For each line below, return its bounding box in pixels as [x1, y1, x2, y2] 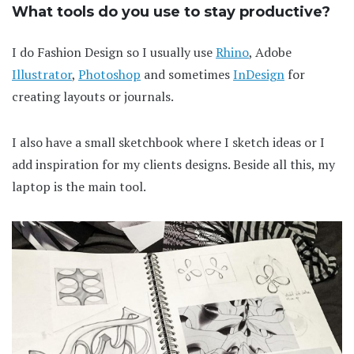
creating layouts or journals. [12, 88, 174, 106]
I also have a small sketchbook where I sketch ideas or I [12, 134, 325, 152]
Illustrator [12, 66, 72, 84]
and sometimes [141, 66, 233, 84]
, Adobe [249, 43, 292, 62]
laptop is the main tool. [12, 178, 146, 196]
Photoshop [78, 66, 141, 84]
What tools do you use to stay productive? [12, 3, 330, 21]
